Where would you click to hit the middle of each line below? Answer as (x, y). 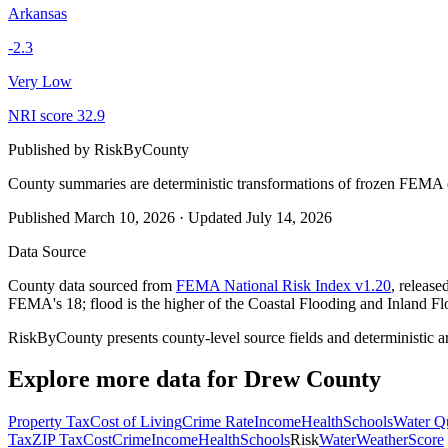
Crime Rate (218, 422)
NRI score (42, 115)
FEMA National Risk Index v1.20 (283, 285)
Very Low (40, 81)
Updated (217, 217)
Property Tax (49, 422)
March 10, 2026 (124, 217)
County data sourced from (90, 285)
